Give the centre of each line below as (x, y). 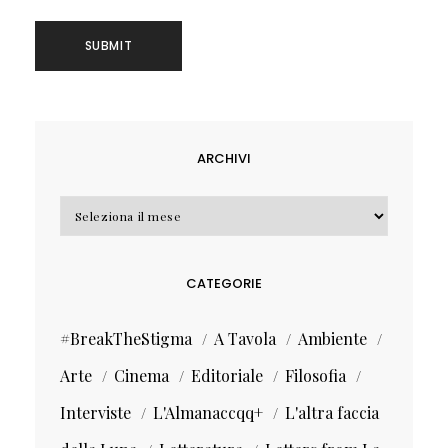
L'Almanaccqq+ (207, 413)
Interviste (95, 413)
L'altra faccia (331, 413)
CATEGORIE (223, 284)
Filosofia (315, 376)
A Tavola (244, 339)
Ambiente (332, 339)
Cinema (141, 376)
